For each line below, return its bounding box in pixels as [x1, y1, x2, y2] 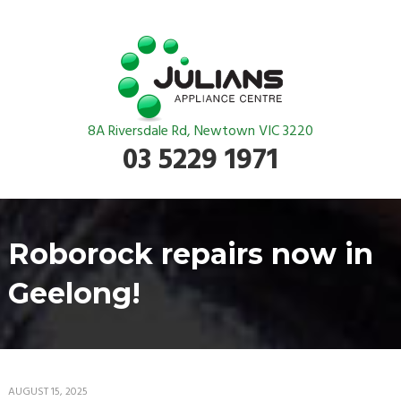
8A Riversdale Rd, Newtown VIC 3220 [88, 120, 313, 143]
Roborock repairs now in [7, 236, 373, 271]
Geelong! [7, 276, 141, 311]
